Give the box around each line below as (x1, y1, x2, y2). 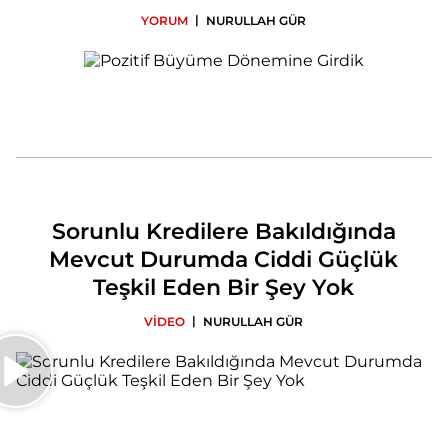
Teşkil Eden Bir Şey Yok (93, 273, 355, 301)
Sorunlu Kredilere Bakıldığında (51, 217, 396, 245)
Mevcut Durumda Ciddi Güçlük (49, 245, 399, 273)
